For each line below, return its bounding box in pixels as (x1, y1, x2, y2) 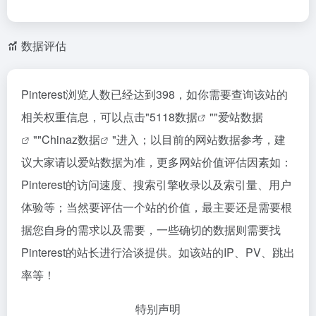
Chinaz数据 (42, 131, 100, 147)
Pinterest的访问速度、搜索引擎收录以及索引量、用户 (21, 176, 291, 193)
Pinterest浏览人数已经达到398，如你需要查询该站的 (21, 86, 288, 102)
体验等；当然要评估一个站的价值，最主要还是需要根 (21, 199, 292, 215)
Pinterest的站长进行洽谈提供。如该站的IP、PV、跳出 (21, 244, 295, 260)
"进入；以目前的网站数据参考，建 (112, 131, 286, 147)
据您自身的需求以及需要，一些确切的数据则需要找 (21, 221, 281, 238)
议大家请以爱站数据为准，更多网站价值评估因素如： (21, 154, 292, 170)
